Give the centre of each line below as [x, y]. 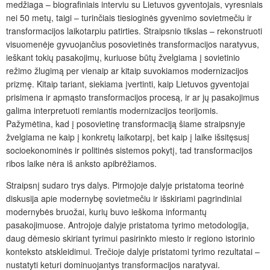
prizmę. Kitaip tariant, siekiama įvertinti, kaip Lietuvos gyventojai [127, 84]
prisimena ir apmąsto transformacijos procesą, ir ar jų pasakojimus [133, 97]
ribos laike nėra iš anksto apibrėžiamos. [81, 164]
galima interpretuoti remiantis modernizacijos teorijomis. [112, 111]
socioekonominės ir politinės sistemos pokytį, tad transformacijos [129, 150]
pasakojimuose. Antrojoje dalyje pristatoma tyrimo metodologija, [127, 225]
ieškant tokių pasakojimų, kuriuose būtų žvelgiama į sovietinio [123, 58]
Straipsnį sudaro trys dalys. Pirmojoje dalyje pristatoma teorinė [125, 185]
